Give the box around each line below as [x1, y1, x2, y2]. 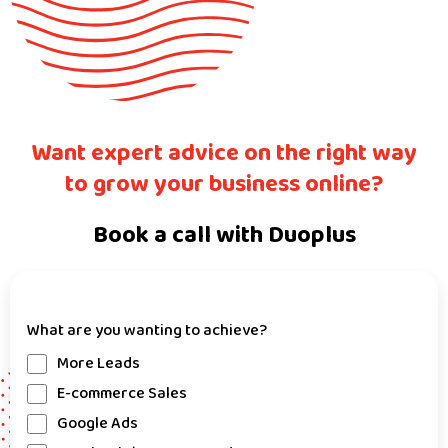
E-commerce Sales [57, 381, 187, 406]
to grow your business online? [64, 165, 384, 204]
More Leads [57, 351, 140, 376]
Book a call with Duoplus [92, 216, 356, 255]
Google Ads [57, 411, 138, 436]
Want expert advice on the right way [31, 134, 417, 173]
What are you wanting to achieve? [27, 318, 267, 343]
